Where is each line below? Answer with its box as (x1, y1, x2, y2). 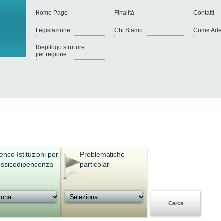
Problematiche (80, 150, 125, 158)
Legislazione (36, 27, 70, 34)
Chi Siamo (114, 27, 143, 34)
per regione (36, 51, 67, 58)
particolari (80, 160, 110, 168)
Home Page (36, 9, 68, 16)
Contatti (193, 9, 214, 16)
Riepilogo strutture (36, 44, 85, 51)
